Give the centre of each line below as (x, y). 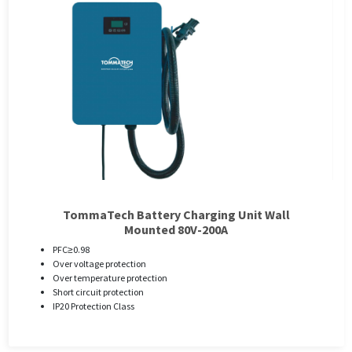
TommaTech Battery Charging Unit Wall (176, 215)
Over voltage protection (99, 264)
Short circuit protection (98, 292)
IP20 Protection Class (93, 306)
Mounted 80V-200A (176, 230)
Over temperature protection (110, 278)
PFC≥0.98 (71, 250)
